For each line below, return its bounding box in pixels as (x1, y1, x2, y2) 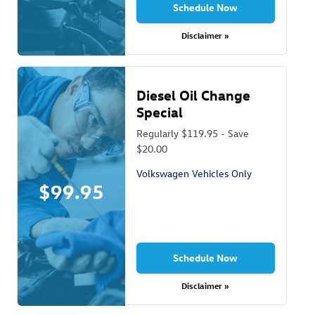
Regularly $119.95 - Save (136, 126, 249, 140)
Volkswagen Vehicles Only (136, 166, 252, 180)
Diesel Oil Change (136, 85, 250, 103)
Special (136, 102, 183, 120)
